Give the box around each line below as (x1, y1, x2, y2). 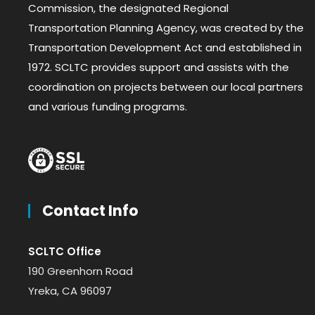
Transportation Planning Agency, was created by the (28, 20, 304, 35)
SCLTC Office (28, 243, 101, 259)
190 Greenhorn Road (28, 263, 133, 278)
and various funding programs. (28, 98, 187, 114)
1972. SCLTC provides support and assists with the (28, 59, 289, 75)
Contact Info (42, 200, 139, 221)
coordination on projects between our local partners (28, 79, 303, 94)
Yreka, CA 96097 (28, 283, 112, 298)
